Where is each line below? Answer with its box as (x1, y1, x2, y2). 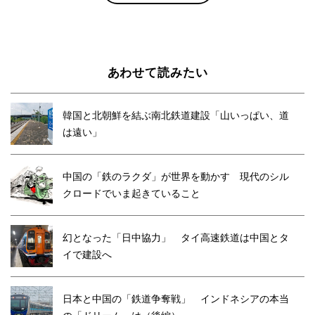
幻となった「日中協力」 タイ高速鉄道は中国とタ (63, 231, 289, 243)
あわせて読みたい (107, 65, 208, 79)
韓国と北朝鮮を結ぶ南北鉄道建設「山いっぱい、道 (63, 109, 289, 121)
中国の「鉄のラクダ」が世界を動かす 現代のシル (63, 170, 289, 182)
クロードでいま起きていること (63, 187, 200, 199)
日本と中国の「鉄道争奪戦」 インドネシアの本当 (63, 292, 289, 304)
